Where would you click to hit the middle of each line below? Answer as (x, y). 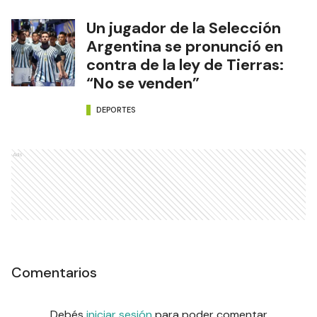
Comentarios (54, 273)
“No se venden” (143, 83)
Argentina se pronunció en (185, 47)
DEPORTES (116, 109)
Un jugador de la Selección (184, 28)
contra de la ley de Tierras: (185, 65)
